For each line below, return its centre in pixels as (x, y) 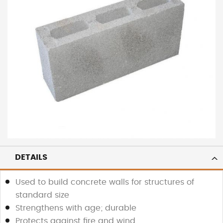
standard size (42, 195)
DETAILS (31, 157)
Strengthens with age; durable (76, 208)
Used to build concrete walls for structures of (105, 182)
